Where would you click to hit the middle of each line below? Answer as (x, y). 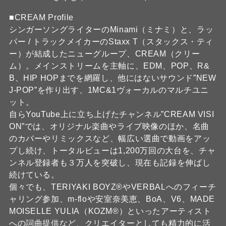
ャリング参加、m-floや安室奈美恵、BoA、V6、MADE (112, 199)
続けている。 (34, 175)
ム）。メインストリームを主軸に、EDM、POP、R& (109, 66)
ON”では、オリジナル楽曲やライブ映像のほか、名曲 (109, 127)
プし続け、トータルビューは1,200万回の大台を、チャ (112, 151)
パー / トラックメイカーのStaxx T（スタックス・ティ (111, 42)
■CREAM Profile (41, 18)
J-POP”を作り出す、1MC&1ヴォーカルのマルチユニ (109, 90)
